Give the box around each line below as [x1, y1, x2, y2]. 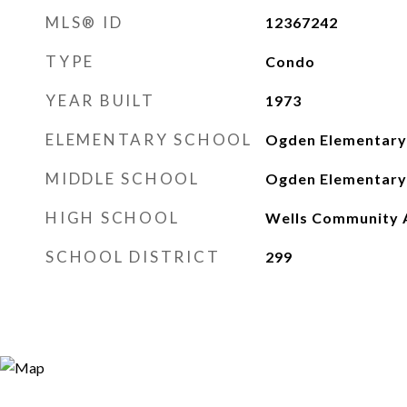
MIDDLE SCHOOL [45, 169, 200, 188]
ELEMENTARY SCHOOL [45, 130, 253, 149]
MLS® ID [45, 13, 124, 32]
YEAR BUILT [45, 91, 155, 110]
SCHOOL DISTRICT [45, 247, 221, 266]
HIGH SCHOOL [45, 208, 180, 227]
